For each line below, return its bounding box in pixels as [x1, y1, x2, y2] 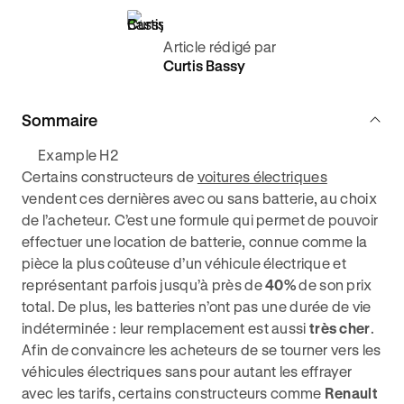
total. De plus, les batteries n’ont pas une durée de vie [22, 298, 372, 315]
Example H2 [38, 146, 118, 163]
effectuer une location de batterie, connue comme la [22, 233, 368, 250]
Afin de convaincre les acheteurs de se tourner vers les [22, 341, 381, 358]
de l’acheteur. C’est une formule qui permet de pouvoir [22, 211, 379, 228]
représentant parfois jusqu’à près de [22, 276, 266, 293]
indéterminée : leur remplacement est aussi [22, 319, 309, 336]
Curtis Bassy [163, 57, 246, 74]
